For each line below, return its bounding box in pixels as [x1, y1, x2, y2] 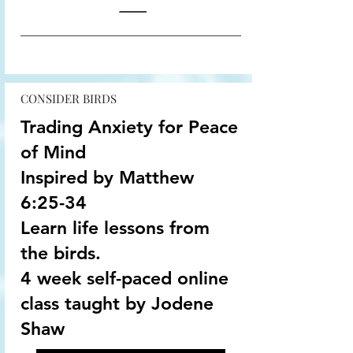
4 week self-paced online [20, 267, 229, 289]
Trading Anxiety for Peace [20, 116, 238, 138]
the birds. [20, 242, 101, 264]
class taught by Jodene [20, 292, 214, 314]
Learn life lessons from [20, 217, 210, 239]
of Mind [20, 141, 86, 163]
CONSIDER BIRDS [20, 91, 117, 106]
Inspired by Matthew [20, 166, 194, 188]
